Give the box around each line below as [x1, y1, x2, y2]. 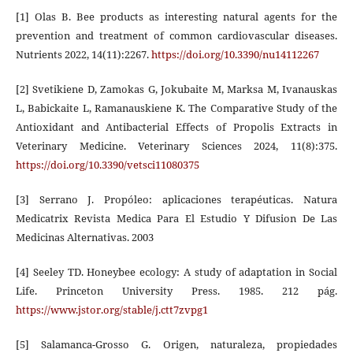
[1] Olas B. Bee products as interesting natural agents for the [15, 9, 338, 24]
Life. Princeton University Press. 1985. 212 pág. [15, 284, 338, 299]
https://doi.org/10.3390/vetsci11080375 [15, 158, 199, 173]
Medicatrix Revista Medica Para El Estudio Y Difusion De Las [15, 211, 338, 226]
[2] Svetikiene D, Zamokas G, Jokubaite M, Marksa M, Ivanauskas [15, 82, 338, 97]
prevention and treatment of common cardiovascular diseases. [15, 28, 338, 43]
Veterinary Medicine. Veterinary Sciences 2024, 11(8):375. [15, 139, 338, 154]
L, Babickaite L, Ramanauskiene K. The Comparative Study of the [15, 101, 338, 116]
